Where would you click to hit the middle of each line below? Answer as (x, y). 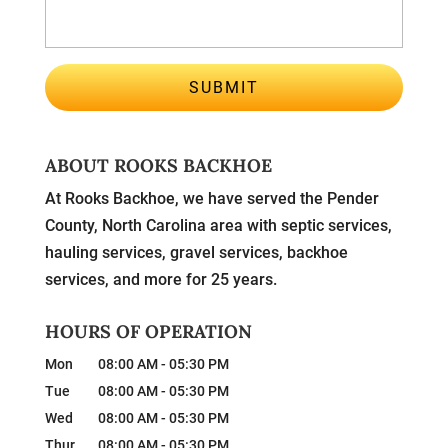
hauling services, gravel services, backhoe (196, 253)
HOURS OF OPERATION (148, 332)
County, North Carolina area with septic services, (218, 226)
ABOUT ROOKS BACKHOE (158, 166)
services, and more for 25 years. (160, 280)
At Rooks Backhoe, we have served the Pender (211, 199)
